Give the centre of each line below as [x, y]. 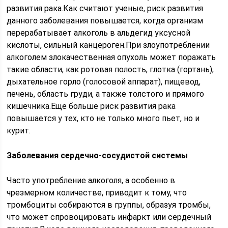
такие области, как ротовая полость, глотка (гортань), [110, 69]
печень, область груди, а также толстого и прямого [106, 94]
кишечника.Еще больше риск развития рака [91, 106]
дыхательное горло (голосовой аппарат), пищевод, [104, 82]
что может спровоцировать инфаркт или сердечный [109, 217]
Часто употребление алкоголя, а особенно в [91, 180]
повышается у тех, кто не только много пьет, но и [103, 118]
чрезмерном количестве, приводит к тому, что [97, 193]
